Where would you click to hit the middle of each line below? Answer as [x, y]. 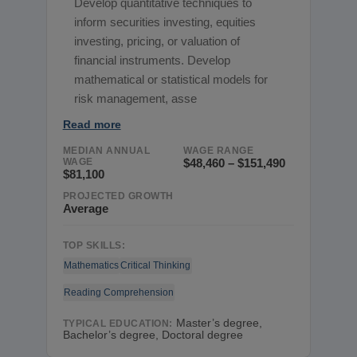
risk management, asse [136, 99]
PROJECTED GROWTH [118, 196]
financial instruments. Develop [153, 61]
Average [85, 208]
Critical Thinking [156, 265]
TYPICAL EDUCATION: [118, 324]
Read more [92, 124]
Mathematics [91, 265]
